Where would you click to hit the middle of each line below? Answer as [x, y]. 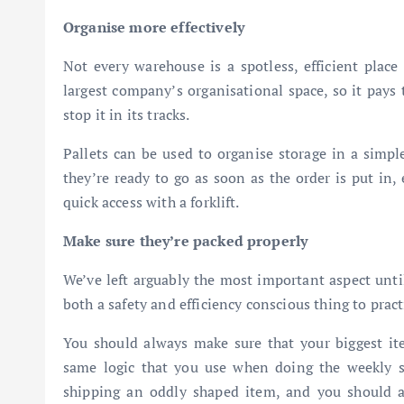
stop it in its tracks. [127, 114]
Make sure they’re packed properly [186, 240]
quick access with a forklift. [151, 202]
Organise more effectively [154, 27]
